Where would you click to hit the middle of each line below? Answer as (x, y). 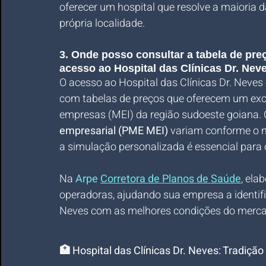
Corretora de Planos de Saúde (171, 179)
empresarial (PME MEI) (114, 131)
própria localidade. (102, 23)
